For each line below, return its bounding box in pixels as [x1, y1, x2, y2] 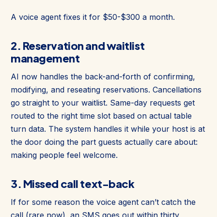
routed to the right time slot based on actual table [11, 110, 192, 121]
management [11, 51, 80, 65]
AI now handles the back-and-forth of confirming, [11, 71, 195, 81]
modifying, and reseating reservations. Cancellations [11, 84, 201, 94]
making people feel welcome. [11, 150, 118, 160]
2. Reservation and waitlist [11, 38, 145, 52]
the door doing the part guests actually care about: [11, 137, 198, 147]
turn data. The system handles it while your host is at [11, 124, 205, 134]
